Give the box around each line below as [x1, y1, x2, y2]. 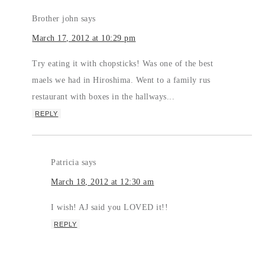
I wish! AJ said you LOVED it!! [51, 202, 169, 212]
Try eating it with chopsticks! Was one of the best [32, 59, 214, 68]
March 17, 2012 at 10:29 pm [32, 33, 136, 43]
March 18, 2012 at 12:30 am [51, 177, 154, 186]
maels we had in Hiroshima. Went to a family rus [32, 75, 211, 85]
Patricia [51, 157, 79, 167]
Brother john [32, 14, 79, 23]
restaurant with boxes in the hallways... [32, 92, 175, 101]
